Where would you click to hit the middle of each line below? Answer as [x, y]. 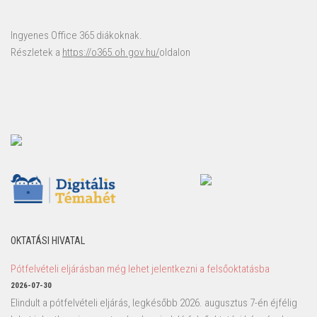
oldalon [175, 52]
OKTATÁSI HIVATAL [48, 240]
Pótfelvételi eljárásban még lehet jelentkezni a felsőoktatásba [140, 269]
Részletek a [36, 52]
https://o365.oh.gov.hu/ [111, 52]
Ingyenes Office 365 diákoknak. [76, 35]
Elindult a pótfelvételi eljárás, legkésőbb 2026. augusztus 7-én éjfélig [154, 302]
